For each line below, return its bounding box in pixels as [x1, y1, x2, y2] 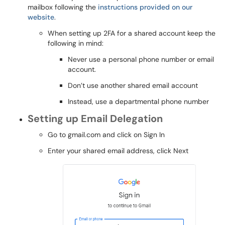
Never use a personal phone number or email [68, 55, 214, 64]
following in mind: [48, 39, 103, 48]
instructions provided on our [98, 3, 192, 12]
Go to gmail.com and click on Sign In [48, 130, 165, 139]
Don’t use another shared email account [68, 81, 198, 90]
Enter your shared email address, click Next [48, 146, 188, 155]
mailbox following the [28, 3, 98, 12]
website [28, 13, 54, 22]
